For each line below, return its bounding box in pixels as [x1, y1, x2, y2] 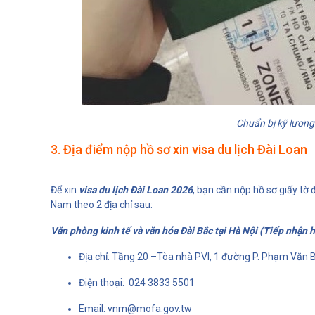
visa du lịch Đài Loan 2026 [79, 184, 193, 195]
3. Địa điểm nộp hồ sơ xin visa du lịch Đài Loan [51, 141, 307, 157]
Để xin [51, 184, 79, 195]
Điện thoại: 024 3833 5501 [79, 276, 195, 288]
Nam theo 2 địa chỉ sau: [51, 198, 155, 210]
